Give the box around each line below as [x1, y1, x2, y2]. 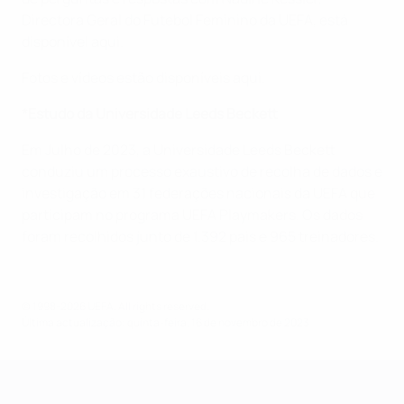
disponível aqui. [22, 32, 124, 52]
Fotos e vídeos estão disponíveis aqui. [22, 68, 265, 88]
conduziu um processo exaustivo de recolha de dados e [22, 161, 382, 182]
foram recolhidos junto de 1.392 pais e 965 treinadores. [22, 226, 379, 247]
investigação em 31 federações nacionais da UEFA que [22, 183, 375, 204]
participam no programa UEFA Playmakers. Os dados [22, 205, 363, 225]
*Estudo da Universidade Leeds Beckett [22, 104, 278, 124]
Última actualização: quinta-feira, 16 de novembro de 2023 [22, 315, 309, 331]
